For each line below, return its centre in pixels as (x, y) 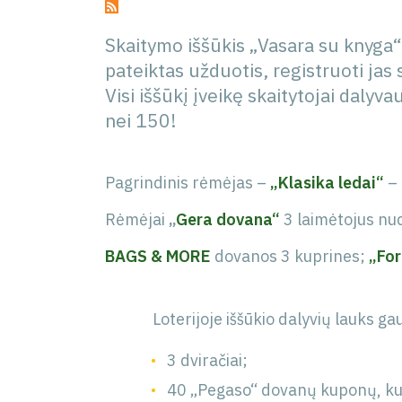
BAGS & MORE (158, 256)
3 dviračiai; (208, 360)
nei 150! (141, 120)
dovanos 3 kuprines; (290, 256)
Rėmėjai (137, 219)
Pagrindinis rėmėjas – (188, 183)
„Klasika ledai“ (327, 183)
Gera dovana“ (228, 219)
